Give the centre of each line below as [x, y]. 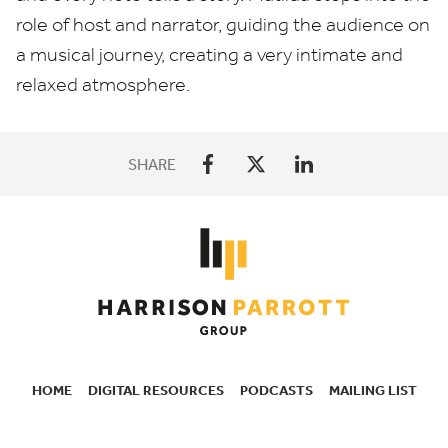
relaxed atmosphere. [105, 84]
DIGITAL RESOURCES [155, 390]
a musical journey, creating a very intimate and [209, 54]
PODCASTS [276, 390]
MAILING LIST [372, 390]
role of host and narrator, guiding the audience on [223, 24]
